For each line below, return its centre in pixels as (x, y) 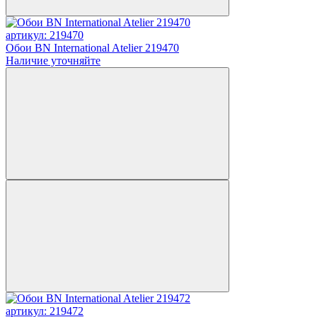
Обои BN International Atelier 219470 (92, 47)
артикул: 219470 (45, 35)
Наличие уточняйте (53, 60)
